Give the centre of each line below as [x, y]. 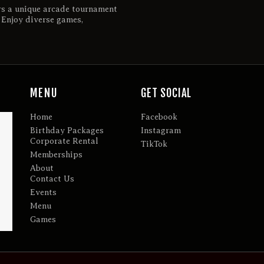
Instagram [161, 131]
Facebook [159, 117]
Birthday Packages [67, 131]
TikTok [154, 144]
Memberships [56, 155]
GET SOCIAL [166, 93]
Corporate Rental [64, 141]
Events [43, 193]
